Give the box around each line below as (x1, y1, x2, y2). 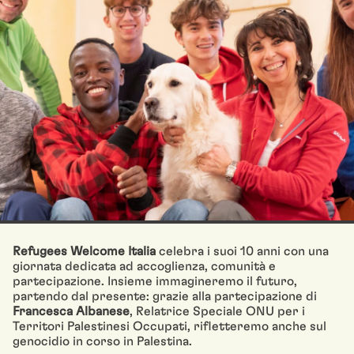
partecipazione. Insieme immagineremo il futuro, (13, 275, 297, 288)
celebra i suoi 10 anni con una (156, 245, 329, 258)
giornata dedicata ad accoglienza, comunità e (13, 260, 276, 273)
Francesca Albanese (13, 305, 130, 318)
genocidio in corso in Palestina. (13, 335, 192, 348)
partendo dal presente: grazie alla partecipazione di (13, 290, 317, 303)
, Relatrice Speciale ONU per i (130, 305, 305, 318)
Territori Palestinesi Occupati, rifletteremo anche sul (13, 320, 326, 333)
